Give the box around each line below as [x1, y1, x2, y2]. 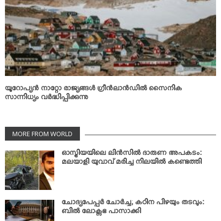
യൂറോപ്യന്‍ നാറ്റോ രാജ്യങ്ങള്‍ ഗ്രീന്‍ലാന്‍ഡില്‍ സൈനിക [5, 84, 182, 95]
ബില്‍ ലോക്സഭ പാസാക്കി [62, 207, 141, 218]
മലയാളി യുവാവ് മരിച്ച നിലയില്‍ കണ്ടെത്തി [62, 158, 202, 169]
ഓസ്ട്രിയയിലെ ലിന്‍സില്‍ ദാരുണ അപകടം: [62, 149, 202, 160]
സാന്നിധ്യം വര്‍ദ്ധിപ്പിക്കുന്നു [5, 93, 88, 104]
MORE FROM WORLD [12, 129, 73, 138]
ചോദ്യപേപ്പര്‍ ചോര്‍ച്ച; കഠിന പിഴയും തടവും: [62, 198, 204, 209]
